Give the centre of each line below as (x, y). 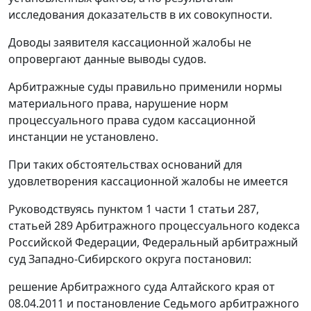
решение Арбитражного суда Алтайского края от (142, 287)
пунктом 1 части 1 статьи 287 (177, 209)
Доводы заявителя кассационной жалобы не (130, 43)
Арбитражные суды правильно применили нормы (145, 87)
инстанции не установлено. (83, 137)
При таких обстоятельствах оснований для (125, 165)
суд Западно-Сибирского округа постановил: (130, 259)
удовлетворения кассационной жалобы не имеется (148, 182)
